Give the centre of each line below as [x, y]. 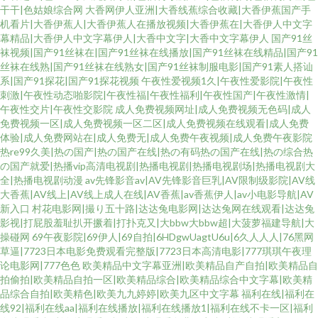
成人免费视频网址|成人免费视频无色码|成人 [213, 109]
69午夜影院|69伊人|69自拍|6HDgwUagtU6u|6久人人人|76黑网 [173, 237]
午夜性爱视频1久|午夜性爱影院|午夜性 [227, 81]
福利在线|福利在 [278, 294]
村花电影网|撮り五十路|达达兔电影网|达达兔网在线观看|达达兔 [173, 208]
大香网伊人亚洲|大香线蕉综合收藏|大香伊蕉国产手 [198, 10]
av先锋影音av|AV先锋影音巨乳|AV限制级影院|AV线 [200, 180]
